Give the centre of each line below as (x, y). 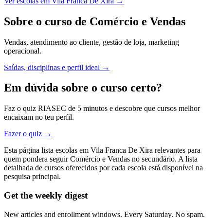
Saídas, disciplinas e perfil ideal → (57, 67)
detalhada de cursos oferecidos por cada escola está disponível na (103, 168)
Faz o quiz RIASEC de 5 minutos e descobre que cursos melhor (102, 109)
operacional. (23, 51)
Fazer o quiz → (28, 134)
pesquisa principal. (32, 177)
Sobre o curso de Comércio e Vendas (95, 21)
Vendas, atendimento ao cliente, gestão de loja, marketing (91, 42)
